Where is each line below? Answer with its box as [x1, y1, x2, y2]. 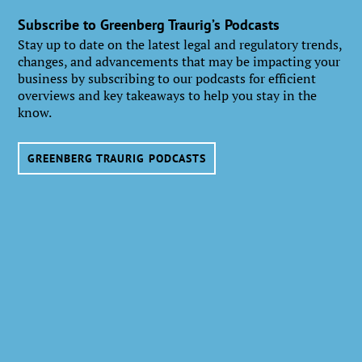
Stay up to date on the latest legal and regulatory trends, [18, 36, 343, 54]
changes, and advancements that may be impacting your [18, 53, 341, 71]
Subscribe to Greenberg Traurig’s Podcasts [18, 15, 280, 35]
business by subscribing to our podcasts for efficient [18, 69, 317, 88]
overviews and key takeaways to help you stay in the [18, 86, 318, 105]
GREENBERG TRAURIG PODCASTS [27, 151, 207, 166]
